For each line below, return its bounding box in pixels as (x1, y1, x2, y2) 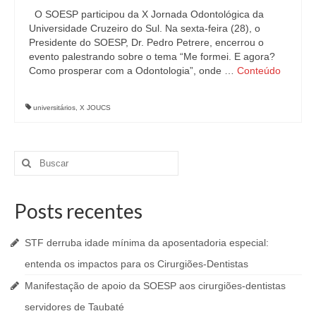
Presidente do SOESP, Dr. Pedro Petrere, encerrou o (29, 36, 264, 48)
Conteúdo (237, 64, 281, 76)
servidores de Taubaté (25, 300, 124, 312)
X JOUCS (80, 103, 111, 111)
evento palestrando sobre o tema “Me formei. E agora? (29, 50, 275, 62)
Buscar (13, 151, 47, 163)
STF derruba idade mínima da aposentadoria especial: (25, 236, 269, 248)
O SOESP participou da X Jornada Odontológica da (29, 8, 264, 20)
